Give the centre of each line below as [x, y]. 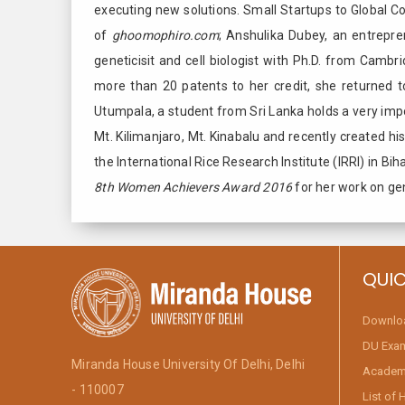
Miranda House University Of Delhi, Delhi [188, 365]
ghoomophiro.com [165, 35]
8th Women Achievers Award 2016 [193, 187]
